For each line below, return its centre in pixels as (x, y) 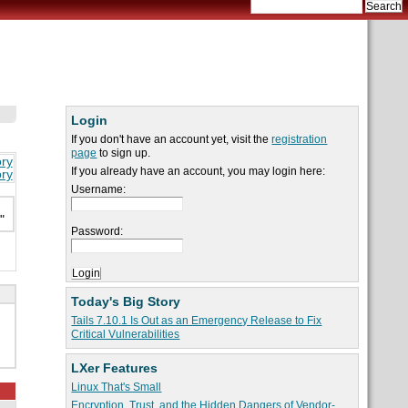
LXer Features (115, 368)
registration (300, 140)
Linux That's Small (117, 388)
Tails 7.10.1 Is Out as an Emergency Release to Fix (197, 321)
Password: (97, 232)
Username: (99, 190)
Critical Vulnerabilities (126, 335)
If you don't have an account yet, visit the (172, 140)
